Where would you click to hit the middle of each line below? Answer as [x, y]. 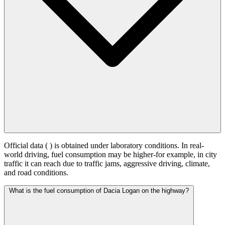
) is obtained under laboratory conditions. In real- [127, 146]
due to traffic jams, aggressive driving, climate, [136, 164]
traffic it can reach [33, 164]
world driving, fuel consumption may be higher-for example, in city [110, 155]
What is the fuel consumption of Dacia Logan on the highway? [99, 191]
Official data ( [27, 146]
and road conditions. [36, 173]
